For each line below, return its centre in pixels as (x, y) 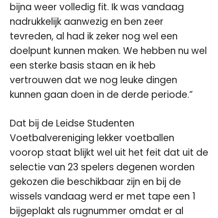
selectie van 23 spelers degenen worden (102, 167)
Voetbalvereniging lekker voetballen (92, 138)
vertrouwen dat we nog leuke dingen (93, 80)
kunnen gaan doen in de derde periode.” (101, 95)
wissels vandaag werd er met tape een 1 (103, 196)
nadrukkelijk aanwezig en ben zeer (87, 22)
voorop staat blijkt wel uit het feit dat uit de (109, 152)
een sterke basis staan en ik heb (83, 65)
